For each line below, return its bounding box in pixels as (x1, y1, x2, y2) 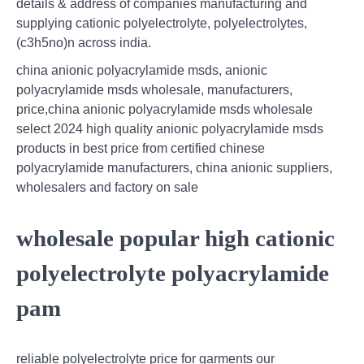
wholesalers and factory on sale (16, 180, 198, 195)
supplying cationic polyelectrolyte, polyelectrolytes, (16, 16, 307, 31)
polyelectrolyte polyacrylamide (16, 259, 329, 286)
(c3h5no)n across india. (16, 36, 151, 50)
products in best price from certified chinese (16, 141, 265, 156)
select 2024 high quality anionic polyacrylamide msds (16, 122, 323, 136)
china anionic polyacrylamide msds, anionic (16, 63, 267, 78)
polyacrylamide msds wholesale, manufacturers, (16, 83, 292, 97)
